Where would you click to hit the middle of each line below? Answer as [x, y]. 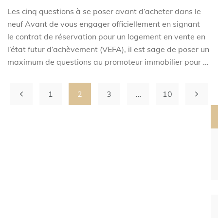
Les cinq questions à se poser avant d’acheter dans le [104, 11]
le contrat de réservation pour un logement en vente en [106, 37]
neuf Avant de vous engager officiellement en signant [104, 24]
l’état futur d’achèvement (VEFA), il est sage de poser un [108, 49]
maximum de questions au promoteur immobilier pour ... [108, 62]
